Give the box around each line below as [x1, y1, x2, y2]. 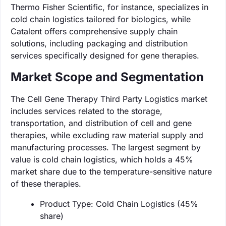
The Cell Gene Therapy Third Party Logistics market [11, 93, 207, 104]
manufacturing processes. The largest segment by [11, 142, 201, 152]
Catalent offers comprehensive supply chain [11, 26, 178, 36]
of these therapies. [11, 178, 81, 189]
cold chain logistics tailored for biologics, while [11, 14, 191, 24]
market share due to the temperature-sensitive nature [11, 166, 212, 177]
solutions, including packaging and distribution [11, 38, 188, 48]
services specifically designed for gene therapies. [11, 50, 199, 61]
